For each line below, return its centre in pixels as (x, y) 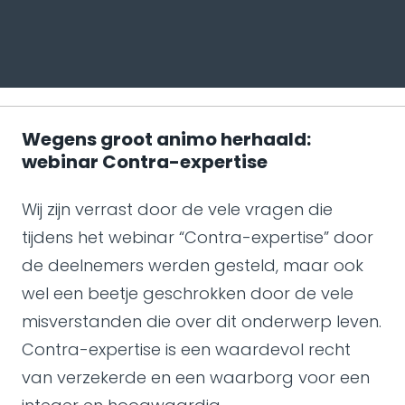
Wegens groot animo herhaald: (166, 139)
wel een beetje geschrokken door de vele (188, 293)
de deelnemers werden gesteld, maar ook (193, 265)
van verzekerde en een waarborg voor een (196, 377)
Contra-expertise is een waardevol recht (186, 349)
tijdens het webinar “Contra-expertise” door (198, 237)
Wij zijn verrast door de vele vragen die (177, 209)
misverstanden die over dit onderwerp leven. (202, 321)
